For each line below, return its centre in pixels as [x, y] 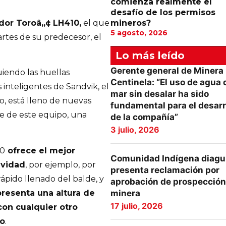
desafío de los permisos [163, 12]
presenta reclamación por [165, 170]
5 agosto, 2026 [139, 33]
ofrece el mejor [40, 150]
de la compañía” [144, 117]
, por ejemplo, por [61, 164]
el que [95, 23]
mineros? [130, 23]
